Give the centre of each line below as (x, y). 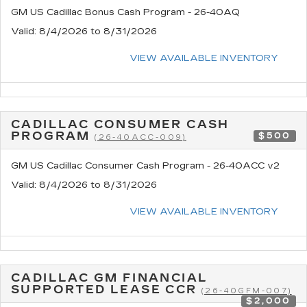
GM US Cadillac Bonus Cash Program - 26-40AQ (125, 12)
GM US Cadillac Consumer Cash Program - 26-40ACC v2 (145, 165)
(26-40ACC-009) (140, 137)
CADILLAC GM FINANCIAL (110, 278)
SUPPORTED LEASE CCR (106, 289)
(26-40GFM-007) (247, 291)
